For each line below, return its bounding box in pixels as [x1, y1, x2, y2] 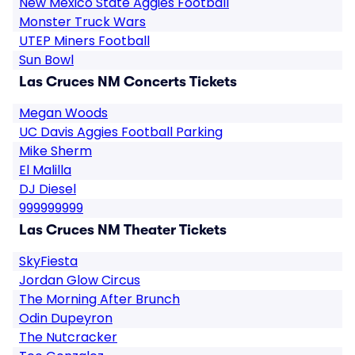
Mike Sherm [19, 142, 92, 160]
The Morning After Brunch [19, 290, 180, 308]
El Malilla [19, 161, 71, 179]
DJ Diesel [19, 180, 76, 198]
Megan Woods [19, 104, 108, 122]
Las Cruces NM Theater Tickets [19, 222, 227, 238]
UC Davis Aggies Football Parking [19, 123, 223, 141]
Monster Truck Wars [19, 13, 146, 31]
